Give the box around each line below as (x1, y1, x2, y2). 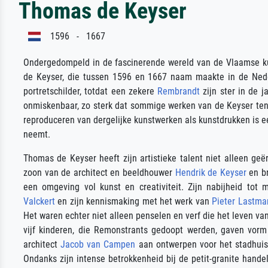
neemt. (23, 129, 50, 140)
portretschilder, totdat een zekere (23, 86, 158, 97)
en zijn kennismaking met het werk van (55, 196, 212, 207)
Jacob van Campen (60, 239, 136, 250)
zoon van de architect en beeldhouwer (23, 167, 175, 178)
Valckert (23, 196, 55, 207)
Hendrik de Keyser (175, 167, 246, 178)
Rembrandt (157, 86, 200, 97)
